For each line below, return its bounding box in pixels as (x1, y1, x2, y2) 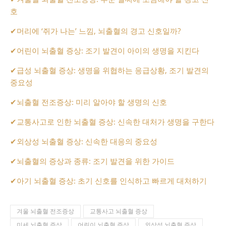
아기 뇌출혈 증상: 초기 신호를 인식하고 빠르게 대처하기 (17, 176, 207, 186)
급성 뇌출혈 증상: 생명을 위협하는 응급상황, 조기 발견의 (17, 65, 209, 75)
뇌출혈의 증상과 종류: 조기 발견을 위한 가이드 (17, 156, 175, 166)
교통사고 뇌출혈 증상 (90, 207, 147, 215)
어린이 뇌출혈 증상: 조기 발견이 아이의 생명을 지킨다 (17, 45, 199, 55)
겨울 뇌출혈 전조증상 (17, 207, 74, 215)
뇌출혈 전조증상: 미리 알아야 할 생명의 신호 (17, 97, 167, 107)
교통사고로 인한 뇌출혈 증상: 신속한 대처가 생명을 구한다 (17, 117, 214, 127)
